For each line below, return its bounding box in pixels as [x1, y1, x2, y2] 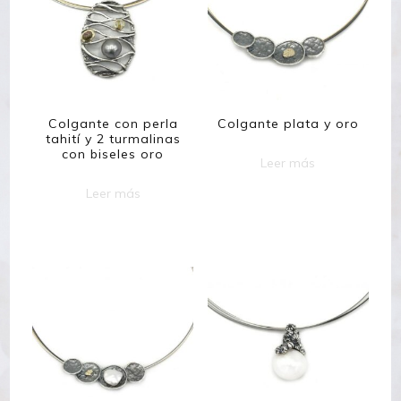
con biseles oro [62, 146, 165, 163]
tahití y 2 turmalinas [45, 131, 181, 148]
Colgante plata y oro [217, 115, 359, 132]
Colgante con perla [47, 115, 178, 132]
